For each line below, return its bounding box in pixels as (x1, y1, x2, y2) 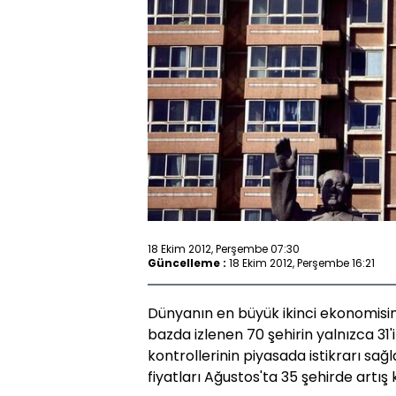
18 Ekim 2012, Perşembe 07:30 (148, 240, 300, 256)
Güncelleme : (148, 255, 226, 270)
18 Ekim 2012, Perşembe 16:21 (229, 255, 375, 270)
